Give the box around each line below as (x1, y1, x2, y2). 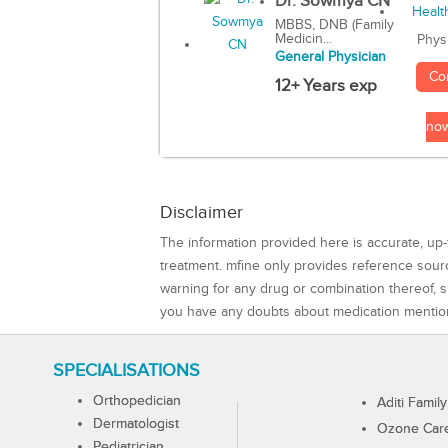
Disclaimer (160, 201, 243, 223)
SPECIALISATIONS (52, 359, 200, 381)
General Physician (274, 49, 386, 66)
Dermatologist (92, 415, 179, 432)
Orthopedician (92, 392, 181, 409)
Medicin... (274, 31, 332, 48)
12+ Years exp (274, 76, 377, 97)
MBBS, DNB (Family (274, 17, 394, 34)
